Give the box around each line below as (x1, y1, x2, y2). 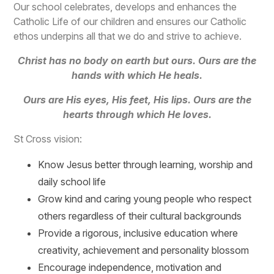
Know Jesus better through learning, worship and (38, 158, 253, 171)
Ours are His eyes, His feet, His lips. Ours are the (23, 94, 251, 106)
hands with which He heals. (72, 69, 202, 82)
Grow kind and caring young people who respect (38, 193, 252, 206)
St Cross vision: (13, 133, 83, 146)
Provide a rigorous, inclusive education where (38, 227, 239, 240)
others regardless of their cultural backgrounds (38, 210, 242, 223)
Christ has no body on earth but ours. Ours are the (18, 54, 256, 67)
